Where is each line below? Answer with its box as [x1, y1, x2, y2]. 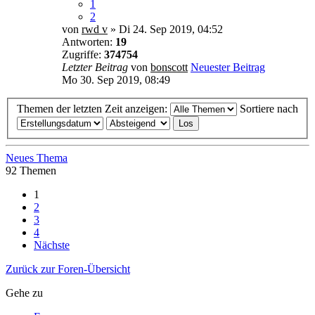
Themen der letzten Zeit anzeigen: [17, 103, 170, 115]
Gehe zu [6, 287, 43, 300]
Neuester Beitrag [191, 60, 265, 73]
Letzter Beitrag [62, 60, 131, 73]
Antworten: [62, 35, 115, 48]
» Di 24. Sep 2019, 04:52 [108, 22, 223, 35]
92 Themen [6, 165, 56, 177]
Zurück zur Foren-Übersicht [6, 263, 130, 276]
